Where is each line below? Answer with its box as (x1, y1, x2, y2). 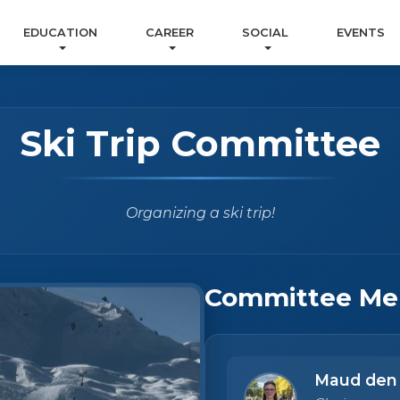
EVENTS (336, 26, 385, 40)
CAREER (145, 26, 194, 40)
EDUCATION (22, 26, 97, 40)
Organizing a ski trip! (125, 204, 275, 221)
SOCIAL (242, 26, 288, 40)
